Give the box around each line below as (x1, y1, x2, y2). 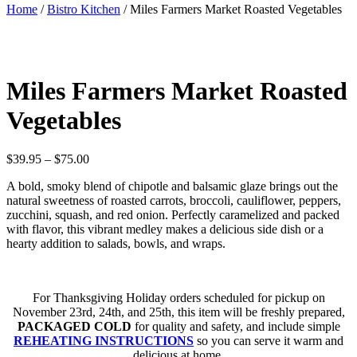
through (88, 194, 127, 209)
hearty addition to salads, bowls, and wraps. (6, 237, 226, 251)
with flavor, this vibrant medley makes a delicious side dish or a (6, 222, 324, 237)
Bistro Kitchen (47, 2, 120, 16)
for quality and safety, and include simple (131, 320, 340, 334)
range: (88, 166, 120, 180)
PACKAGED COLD (17, 320, 131, 334)
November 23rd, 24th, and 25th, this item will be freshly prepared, (12, 305, 345, 320)
